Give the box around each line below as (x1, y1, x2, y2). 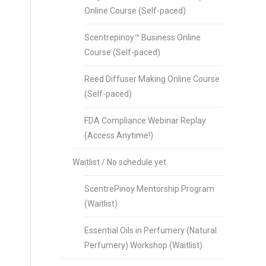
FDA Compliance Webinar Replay (84, 116, 206, 125)
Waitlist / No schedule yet (72, 157, 166, 167)
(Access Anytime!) (84, 131, 153, 140)
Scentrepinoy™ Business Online (84, 33, 201, 42)
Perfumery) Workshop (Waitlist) (84, 240, 202, 250)
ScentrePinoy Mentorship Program (84, 184, 214, 194)
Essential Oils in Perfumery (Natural (84, 226, 217, 235)
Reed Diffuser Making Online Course (84, 74, 220, 84)
